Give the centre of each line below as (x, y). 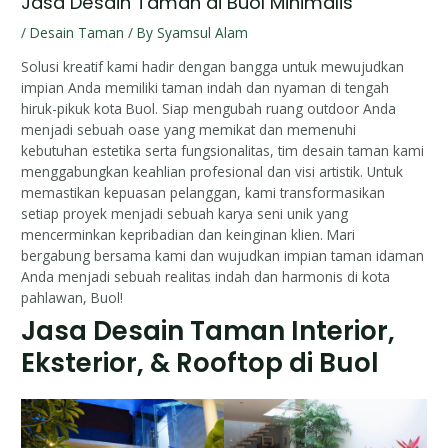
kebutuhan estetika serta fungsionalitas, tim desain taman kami (223, 151)
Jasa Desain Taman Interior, (208, 330)
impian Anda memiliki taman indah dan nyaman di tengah (205, 88)
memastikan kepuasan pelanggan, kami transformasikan (203, 193)
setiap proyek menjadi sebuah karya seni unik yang (185, 214)
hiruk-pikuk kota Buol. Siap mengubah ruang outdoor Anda (209, 109)
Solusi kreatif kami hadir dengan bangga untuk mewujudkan (213, 67)
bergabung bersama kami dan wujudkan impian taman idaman (223, 256)
